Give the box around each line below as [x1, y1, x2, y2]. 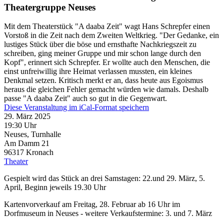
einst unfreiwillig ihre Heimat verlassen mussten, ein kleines [4, 67, 192, 76]
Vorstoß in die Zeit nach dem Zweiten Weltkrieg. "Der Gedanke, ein [4, 31, 219, 40]
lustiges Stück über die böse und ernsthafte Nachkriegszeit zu [4, 40, 196, 49]
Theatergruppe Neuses [4, 1, 95, 12]
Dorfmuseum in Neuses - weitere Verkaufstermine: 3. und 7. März [4, 209, 214, 218]
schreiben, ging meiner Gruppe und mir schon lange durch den [4, 49, 201, 58]
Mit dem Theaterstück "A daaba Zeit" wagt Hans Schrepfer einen [4, 22, 210, 31]
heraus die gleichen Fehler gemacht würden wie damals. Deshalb [4, 85, 208, 94]
